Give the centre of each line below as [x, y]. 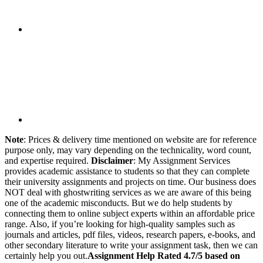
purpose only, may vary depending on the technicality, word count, [128, 150]
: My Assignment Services [182, 160]
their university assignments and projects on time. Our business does [130, 181]
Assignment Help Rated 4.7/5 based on [164, 255]
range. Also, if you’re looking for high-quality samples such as [120, 224]
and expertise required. [48, 160]
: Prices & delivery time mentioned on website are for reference [140, 139]
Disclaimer [112, 160]
